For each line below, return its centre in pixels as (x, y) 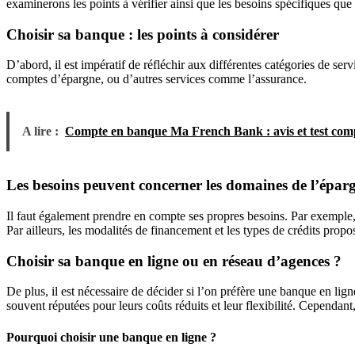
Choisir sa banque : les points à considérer (143, 34)
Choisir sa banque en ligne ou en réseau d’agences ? (174, 261)
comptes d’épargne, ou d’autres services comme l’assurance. (157, 79)
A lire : (40, 132)
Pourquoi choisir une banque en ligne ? (111, 337)
